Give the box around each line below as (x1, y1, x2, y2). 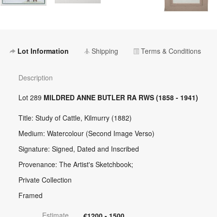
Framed (18, 190, 43, 200)
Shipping (90, 46, 119, 56)
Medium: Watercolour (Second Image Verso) (18, 128, 155, 138)
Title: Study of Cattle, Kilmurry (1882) (18, 112, 132, 123)
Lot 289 (18, 92, 44, 102)
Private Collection (18, 174, 72, 185)
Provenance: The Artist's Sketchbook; (18, 159, 133, 169)
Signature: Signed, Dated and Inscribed (18, 143, 139, 154)
